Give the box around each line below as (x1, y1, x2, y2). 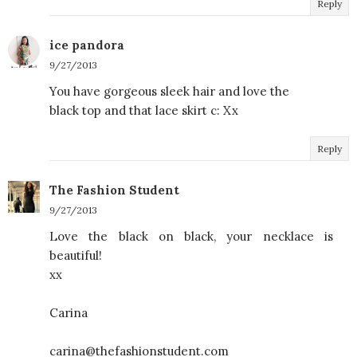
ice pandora (49, 37, 124, 53)
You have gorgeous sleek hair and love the (49, 83, 289, 99)
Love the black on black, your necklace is (49, 228, 333, 244)
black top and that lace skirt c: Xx (49, 102, 238, 118)
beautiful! (49, 247, 102, 263)
